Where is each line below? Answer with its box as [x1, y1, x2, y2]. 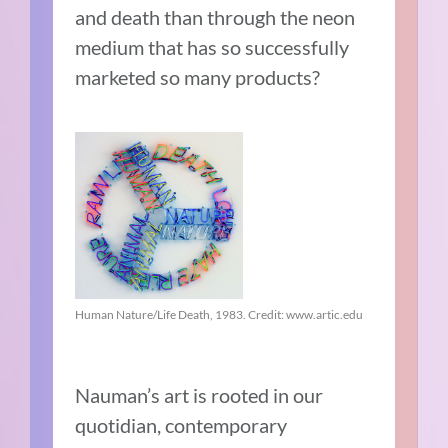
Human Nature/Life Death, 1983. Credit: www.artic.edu [75, 307, 364, 323]
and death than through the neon [75, 4, 356, 29]
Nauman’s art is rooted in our [75, 383, 324, 408]
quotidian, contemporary [75, 413, 288, 438]
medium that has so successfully [75, 34, 350, 59]
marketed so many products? [75, 64, 321, 89]
